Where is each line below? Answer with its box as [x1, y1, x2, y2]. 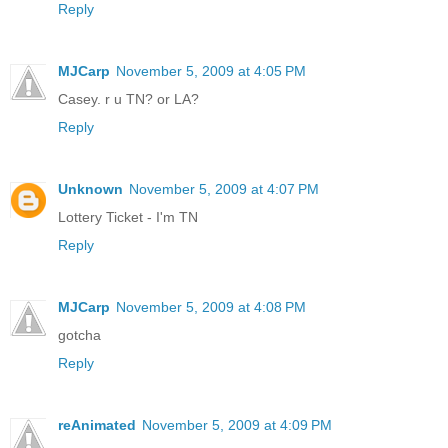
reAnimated [58, 416, 136, 433]
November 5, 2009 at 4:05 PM [116, 62, 306, 79]
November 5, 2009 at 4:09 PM [142, 416, 332, 433]
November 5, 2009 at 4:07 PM [129, 180, 319, 197]
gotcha [58, 326, 101, 343]
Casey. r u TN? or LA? [58, 90, 199, 107]
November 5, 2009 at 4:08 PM [116, 298, 306, 315]
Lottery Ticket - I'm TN [58, 208, 198, 225]
